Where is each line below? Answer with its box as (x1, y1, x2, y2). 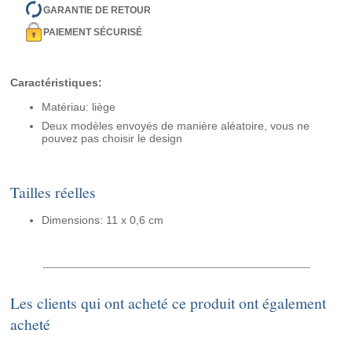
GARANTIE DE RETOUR (43, 4, 152, 16)
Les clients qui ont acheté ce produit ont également (10, 292, 327, 314)
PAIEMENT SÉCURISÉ (43, 26, 143, 38)
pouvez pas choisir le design (42, 132, 183, 145)
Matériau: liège (42, 101, 116, 114)
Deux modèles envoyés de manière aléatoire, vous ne (42, 119, 310, 133)
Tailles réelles (10, 181, 97, 203)
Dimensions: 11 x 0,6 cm (42, 214, 164, 227)
